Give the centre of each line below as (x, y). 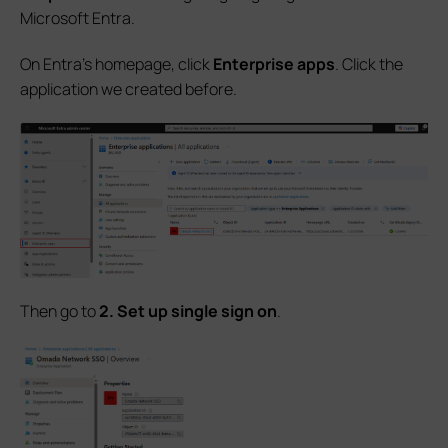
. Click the (369, 63)
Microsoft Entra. (77, 17)
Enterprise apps (274, 63)
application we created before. (128, 88)
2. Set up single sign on (188, 311)
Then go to (59, 311)
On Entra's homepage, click (116, 63)
